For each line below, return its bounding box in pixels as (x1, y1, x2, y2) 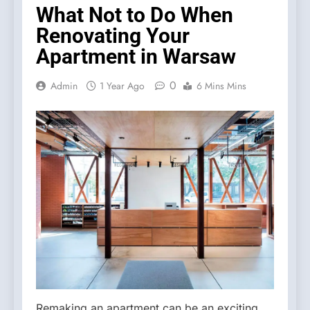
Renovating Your (36, 23, 190, 48)
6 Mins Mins (197, 78, 246, 93)
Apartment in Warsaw (36, 44, 236, 69)
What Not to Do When (36, 2, 233, 27)
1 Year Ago (100, 78, 145, 93)
